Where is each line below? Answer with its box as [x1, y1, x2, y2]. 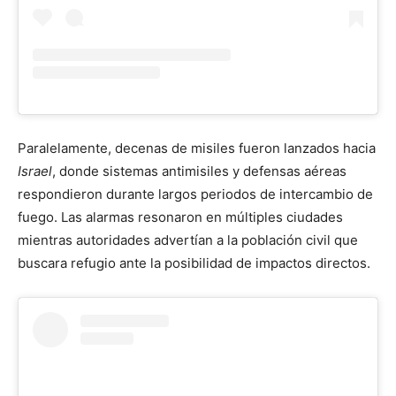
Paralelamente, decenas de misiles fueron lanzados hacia [18, 139, 376, 156]
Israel [18, 162, 52, 179]
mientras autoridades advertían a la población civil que [18, 231, 358, 248]
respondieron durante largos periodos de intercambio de [18, 185, 373, 202]
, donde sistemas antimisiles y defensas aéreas [52, 162, 346, 179]
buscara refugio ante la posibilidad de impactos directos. [18, 254, 370, 271]
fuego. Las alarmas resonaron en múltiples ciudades [18, 208, 343, 225]
